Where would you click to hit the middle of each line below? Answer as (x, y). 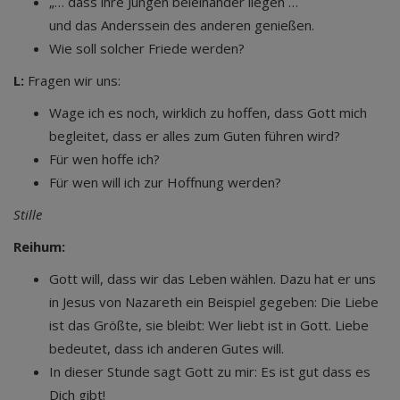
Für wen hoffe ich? (104, 159)
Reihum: (39, 246)
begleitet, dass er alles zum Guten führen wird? (195, 136)
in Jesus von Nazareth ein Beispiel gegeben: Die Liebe (214, 302)
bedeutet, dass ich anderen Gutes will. (167, 348)
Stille (28, 214)
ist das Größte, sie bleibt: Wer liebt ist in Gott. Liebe (209, 325)
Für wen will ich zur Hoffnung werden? (165, 182)
